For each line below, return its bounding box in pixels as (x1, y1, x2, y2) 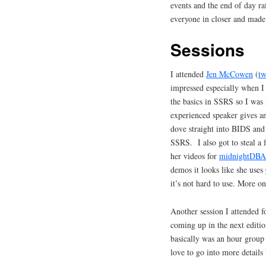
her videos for (170, 150, 219, 161)
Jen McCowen (206, 68, 253, 80)
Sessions (170, 37, 245, 62)
